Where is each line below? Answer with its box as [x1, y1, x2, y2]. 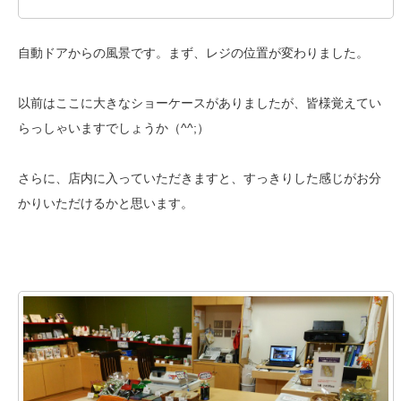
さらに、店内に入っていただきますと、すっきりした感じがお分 [18, 171, 381, 186]
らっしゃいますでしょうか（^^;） [18, 121, 209, 136]
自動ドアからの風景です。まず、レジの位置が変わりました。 [18, 46, 369, 61]
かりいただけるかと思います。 [18, 196, 193, 211]
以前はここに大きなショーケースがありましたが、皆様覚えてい [18, 96, 381, 111]
